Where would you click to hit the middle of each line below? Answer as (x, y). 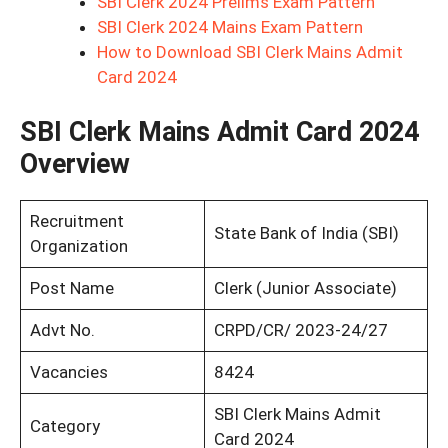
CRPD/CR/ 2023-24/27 (300, 329)
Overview (75, 163)
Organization (78, 245)
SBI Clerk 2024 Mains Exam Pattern (229, 27)
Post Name (71, 287)
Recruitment (76, 220)
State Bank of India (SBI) (306, 232)
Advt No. (62, 329)
